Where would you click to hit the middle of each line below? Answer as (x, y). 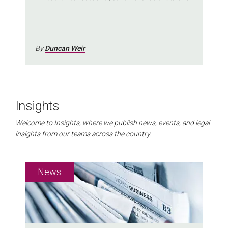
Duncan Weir (65, 48)
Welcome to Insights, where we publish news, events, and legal (112, 123)
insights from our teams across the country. (83, 134)
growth (47, 8)
